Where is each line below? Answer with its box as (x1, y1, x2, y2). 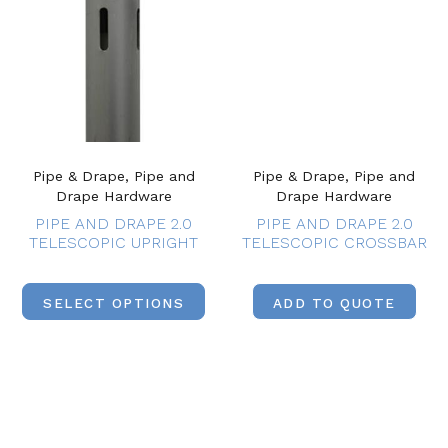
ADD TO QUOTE (272, 295, 396, 312)
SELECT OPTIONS (43, 295, 185, 312)
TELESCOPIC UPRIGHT (29, 232, 199, 252)
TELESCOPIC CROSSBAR (241, 232, 427, 252)
